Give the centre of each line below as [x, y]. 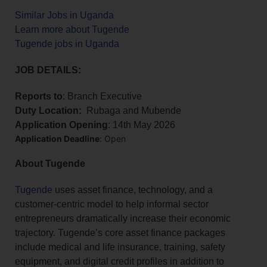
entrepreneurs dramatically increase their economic [123, 219]
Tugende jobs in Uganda [67, 44]
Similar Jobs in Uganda [64, 15]
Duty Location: [48, 111]
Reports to [39, 97]
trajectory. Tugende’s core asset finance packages [120, 233]
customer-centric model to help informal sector [112, 204]
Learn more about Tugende [72, 30]
